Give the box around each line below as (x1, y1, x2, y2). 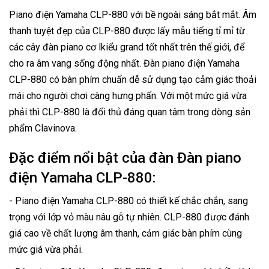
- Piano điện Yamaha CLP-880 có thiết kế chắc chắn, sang (9, 195, 248, 207)
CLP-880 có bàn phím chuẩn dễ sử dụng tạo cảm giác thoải (9, 74, 256, 85)
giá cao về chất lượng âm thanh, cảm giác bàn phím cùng (9, 228, 242, 239)
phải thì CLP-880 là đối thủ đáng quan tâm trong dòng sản (9, 106, 250, 118)
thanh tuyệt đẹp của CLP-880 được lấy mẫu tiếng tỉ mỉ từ (9, 25, 245, 37)
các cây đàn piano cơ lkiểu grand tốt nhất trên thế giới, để (9, 41, 244, 53)
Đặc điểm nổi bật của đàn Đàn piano (9, 150, 241, 166)
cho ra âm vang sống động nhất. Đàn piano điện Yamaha (9, 58, 240, 69)
